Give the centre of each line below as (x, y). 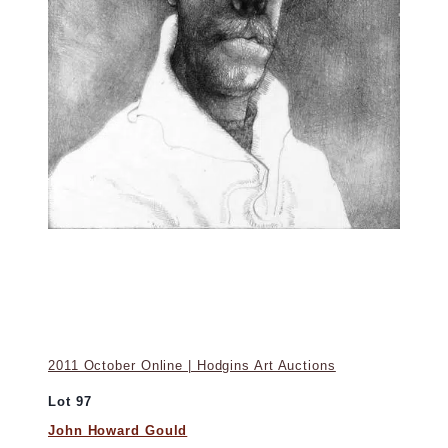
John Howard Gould (118, 431)
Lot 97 (70, 401)
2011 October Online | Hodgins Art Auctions (192, 365)
